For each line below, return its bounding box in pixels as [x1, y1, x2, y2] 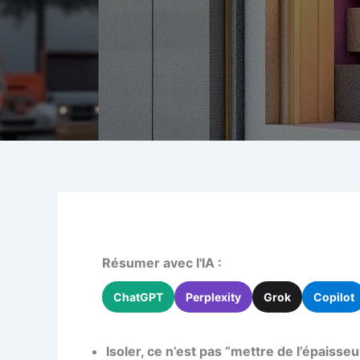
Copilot [313, 290, 354, 304]
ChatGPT [113, 290, 163, 304]
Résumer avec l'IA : [102, 255, 222, 271]
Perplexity [186, 290, 241, 304]
